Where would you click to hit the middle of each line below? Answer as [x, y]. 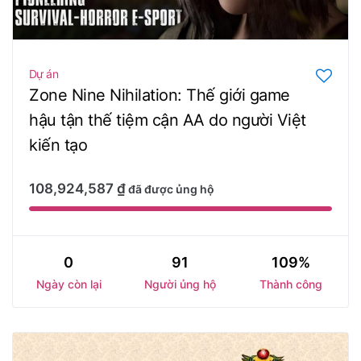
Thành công [290, 284]
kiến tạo [58, 145]
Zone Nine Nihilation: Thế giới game [160, 95]
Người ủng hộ [180, 284]
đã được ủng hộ [171, 189]
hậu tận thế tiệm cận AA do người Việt [168, 120]
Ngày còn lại [68, 284]
